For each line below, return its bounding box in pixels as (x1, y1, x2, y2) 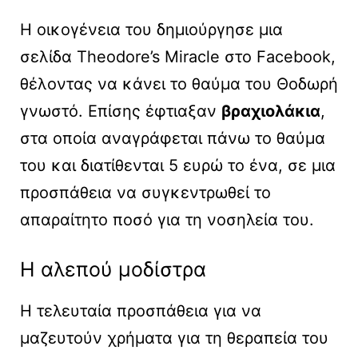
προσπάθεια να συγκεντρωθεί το (20, 183, 271, 203)
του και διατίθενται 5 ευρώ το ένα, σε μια (20, 156, 336, 176)
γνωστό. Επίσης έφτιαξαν (20, 101, 221, 121)
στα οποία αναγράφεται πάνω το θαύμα (20, 129, 325, 149)
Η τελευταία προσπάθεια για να (20, 301, 261, 321)
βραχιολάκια (221, 101, 320, 121)
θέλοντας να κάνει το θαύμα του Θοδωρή (20, 74, 338, 94)
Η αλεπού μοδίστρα (20, 257, 206, 282)
